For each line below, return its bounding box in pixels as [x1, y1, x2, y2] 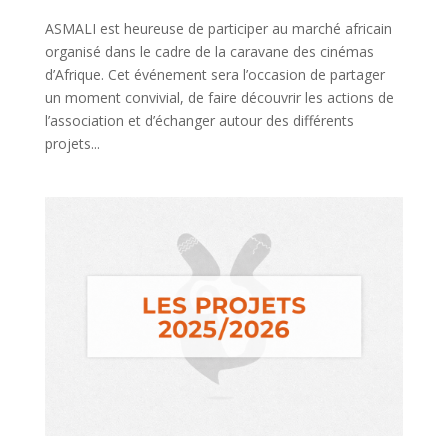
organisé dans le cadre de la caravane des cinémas [44, 41, 374, 61]
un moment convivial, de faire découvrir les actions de [44, 87, 394, 107]
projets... [44, 133, 100, 153]
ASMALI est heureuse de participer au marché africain [44, 18, 392, 38]
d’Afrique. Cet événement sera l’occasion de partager [44, 64, 385, 84]
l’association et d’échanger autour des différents [44, 110, 354, 130]
